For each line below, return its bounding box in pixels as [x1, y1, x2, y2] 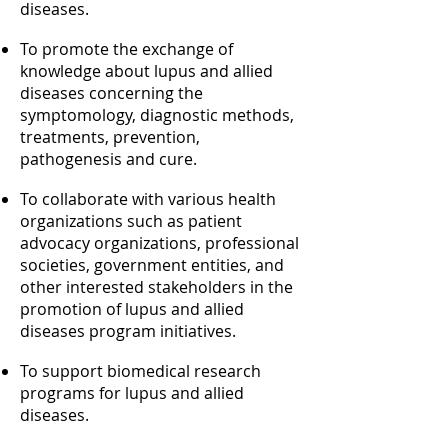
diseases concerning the [20, 82, 203, 104]
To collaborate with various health [20, 188, 276, 210]
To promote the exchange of [20, 38, 233, 60]
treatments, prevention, [20, 126, 200, 148]
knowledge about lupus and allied [20, 60, 273, 82]
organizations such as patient [20, 210, 242, 232]
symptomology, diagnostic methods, [20, 104, 294, 126]
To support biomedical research [20, 360, 261, 382]
